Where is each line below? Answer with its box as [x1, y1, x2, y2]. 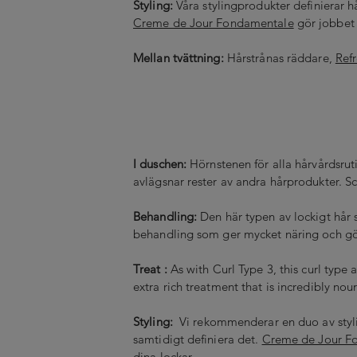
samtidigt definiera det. [133, 331, 262, 347]
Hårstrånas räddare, [223, 49, 335, 65]
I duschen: [133, 155, 190, 171]
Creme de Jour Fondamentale [133, 14, 294, 30]
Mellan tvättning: [133, 49, 224, 65]
